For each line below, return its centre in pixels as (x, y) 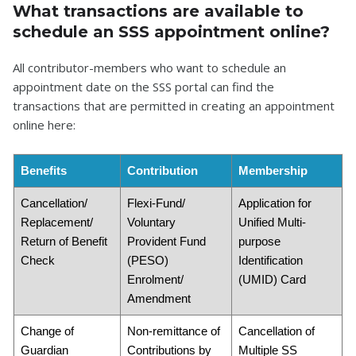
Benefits (44, 170)
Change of (47, 331)
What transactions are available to (158, 11)
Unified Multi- (272, 222)
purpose (259, 241)
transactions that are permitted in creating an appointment (174, 106)
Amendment (159, 298)
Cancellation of (277, 331)
